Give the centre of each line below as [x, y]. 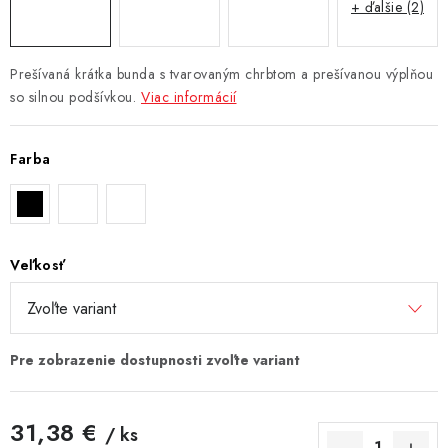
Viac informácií [189, 96]
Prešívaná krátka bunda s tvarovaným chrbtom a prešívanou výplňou [221, 73]
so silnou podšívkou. [73, 96]
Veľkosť [38, 264]
